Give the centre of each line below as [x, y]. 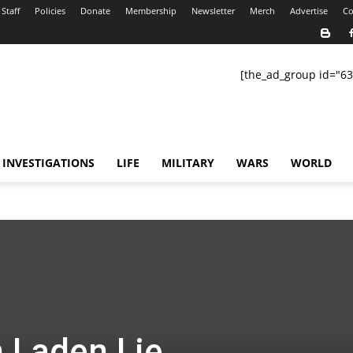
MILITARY [188, 163]
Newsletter [213, 11]
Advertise [309, 11]
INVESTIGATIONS [48, 163]
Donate [95, 11]
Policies [50, 11]
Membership [151, 11]
